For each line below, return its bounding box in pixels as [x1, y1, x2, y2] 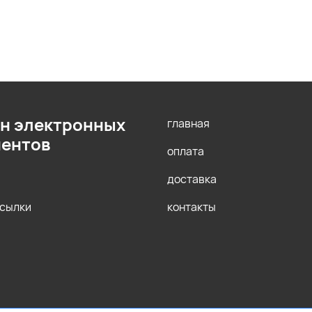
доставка [167, 171, 217, 187]
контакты [167, 198, 216, 214]
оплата [167, 143, 204, 159]
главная [167, 115, 210, 131]
